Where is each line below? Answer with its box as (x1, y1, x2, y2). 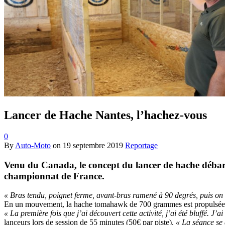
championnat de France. (4, 170, 104, 181)
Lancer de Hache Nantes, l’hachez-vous (4, 108, 207, 122)
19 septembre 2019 (63, 141, 123, 150)
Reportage (125, 141, 158, 150)
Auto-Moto (15, 141, 51, 150)
